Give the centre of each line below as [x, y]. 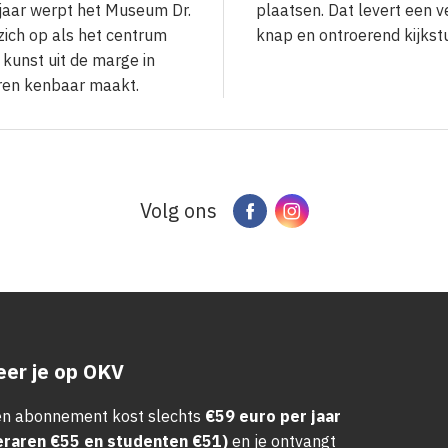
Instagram [344, 211]
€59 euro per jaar [272, 416]
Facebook [298, 211]
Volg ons [178, 211]
